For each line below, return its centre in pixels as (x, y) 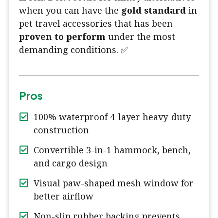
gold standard (154, 10)
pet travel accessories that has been (96, 23)
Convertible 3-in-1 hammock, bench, (112, 150)
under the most (140, 36)
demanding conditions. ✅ (73, 49)
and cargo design (71, 163)
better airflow (64, 196)
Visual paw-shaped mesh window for (114, 183)
